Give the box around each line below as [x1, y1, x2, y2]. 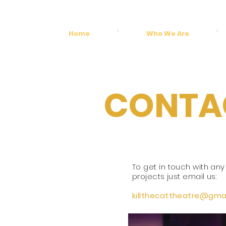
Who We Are [146, 29, 189, 38]
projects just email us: [132, 171, 217, 182]
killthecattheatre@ [132, 190, 209, 201]
